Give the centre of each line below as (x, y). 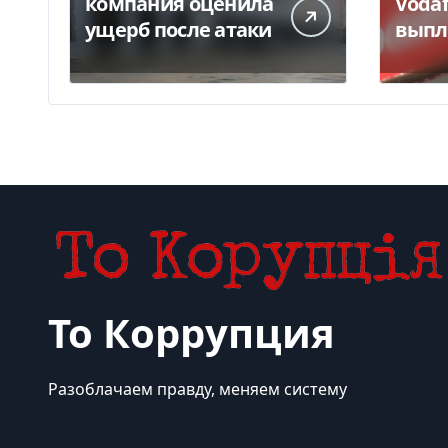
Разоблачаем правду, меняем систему (197, 388)
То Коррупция (191, 332)
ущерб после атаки (178, 29)
